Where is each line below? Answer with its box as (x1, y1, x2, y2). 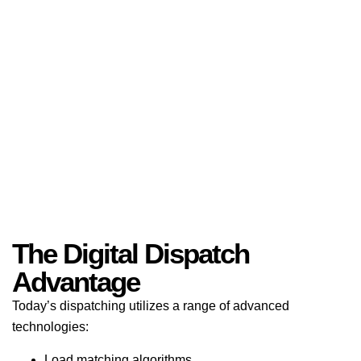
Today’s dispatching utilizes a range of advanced (12, 299, 289, 313)
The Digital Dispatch (12, 238, 249, 270)
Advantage (12, 266, 139, 298)
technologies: (12, 320, 89, 334)
